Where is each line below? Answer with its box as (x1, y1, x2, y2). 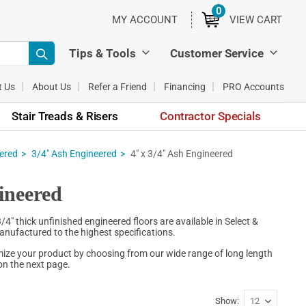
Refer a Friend (88, 81, 147, 92)
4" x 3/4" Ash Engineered (130, 148, 233, 159)
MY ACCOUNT (112, 14, 178, 26)
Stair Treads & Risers (12, 109, 118, 123)
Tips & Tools (69, 46, 136, 60)
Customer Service (170, 46, 264, 60)
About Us (32, 81, 71, 92)
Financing (164, 81, 206, 92)
